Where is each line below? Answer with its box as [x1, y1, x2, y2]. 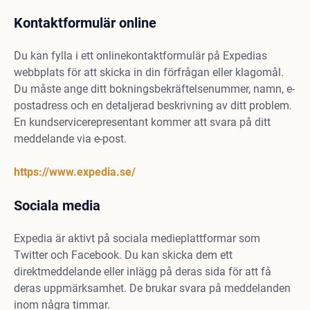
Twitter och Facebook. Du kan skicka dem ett [14, 248, 232, 262]
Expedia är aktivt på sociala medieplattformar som [14, 232, 260, 245]
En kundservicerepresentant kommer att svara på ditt [14, 116, 271, 129]
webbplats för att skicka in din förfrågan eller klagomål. [14, 66, 284, 79]
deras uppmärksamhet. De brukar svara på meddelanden [14, 282, 291, 295]
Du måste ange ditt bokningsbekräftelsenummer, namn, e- [14, 82, 295, 95]
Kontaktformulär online [14, 15, 156, 31]
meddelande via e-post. [14, 132, 127, 145]
